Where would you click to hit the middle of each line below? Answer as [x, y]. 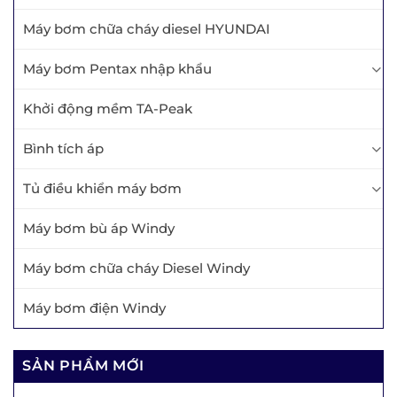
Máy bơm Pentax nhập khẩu [117, 68]
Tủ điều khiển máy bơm [102, 188]
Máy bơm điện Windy [94, 307]
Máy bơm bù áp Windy [99, 228]
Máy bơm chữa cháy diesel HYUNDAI [147, 28]
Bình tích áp [63, 148]
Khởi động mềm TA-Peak [108, 108]
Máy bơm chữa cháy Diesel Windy [136, 268]
